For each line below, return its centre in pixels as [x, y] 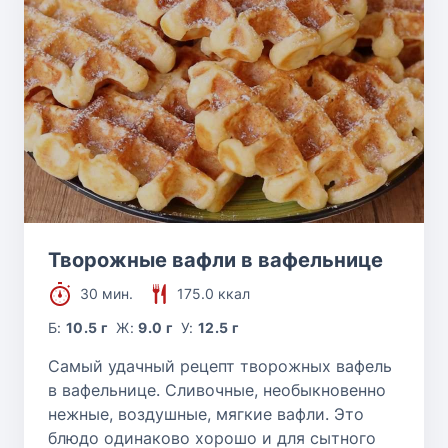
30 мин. [106, 294]
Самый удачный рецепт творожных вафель [220, 366]
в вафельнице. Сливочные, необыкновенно [217, 390]
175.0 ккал [213, 294]
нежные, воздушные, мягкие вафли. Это [206, 414]
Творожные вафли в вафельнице [215, 260]
